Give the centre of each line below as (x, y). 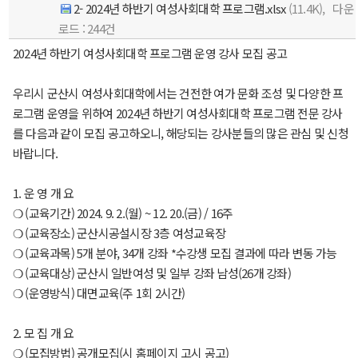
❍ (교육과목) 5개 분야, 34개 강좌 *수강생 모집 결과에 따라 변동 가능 (175, 253)
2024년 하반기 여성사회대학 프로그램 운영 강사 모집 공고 (150, 53)
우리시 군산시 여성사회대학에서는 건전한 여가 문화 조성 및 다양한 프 (178, 93)
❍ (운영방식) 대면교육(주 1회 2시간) (99, 293)
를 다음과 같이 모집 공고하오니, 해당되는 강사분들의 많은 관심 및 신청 (180, 133)
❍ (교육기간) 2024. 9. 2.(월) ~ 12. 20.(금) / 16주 (123, 213)
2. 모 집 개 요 (43, 333)
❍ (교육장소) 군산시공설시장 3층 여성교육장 (119, 233)
